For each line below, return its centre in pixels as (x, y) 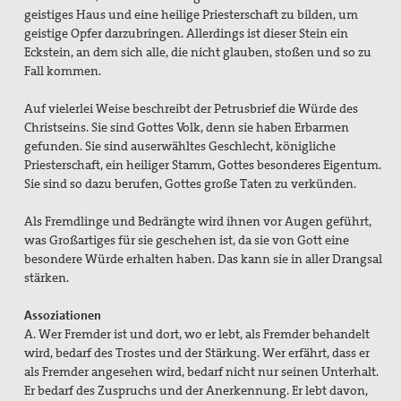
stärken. (47, 278)
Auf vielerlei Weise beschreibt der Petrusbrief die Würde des (192, 109)
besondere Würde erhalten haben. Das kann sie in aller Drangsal (204, 259)
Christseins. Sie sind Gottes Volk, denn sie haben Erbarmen (187, 128)
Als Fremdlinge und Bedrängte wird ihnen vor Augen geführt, (198, 222)
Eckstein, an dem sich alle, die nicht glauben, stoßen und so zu (198, 52)
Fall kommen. (63, 71)
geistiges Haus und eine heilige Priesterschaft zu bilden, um (192, 15)
